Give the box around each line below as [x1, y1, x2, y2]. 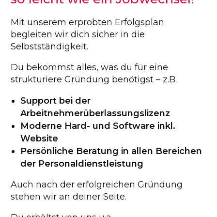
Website [20, 133, 59, 144]
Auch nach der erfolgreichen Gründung [11, 179, 183, 190]
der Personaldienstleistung [20, 158, 144, 169]
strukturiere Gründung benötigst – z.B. [11, 74, 177, 85]
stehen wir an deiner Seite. [11, 191, 127, 202]
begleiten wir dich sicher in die [11, 29, 145, 40]
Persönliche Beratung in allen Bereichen [20, 146, 202, 156]
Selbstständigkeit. [11, 41, 89, 52]
